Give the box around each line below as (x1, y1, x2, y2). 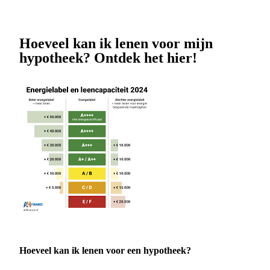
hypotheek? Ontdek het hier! (19, 50, 197, 66)
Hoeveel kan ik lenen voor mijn (19, 36, 213, 52)
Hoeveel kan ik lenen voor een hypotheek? (19, 245, 191, 256)
